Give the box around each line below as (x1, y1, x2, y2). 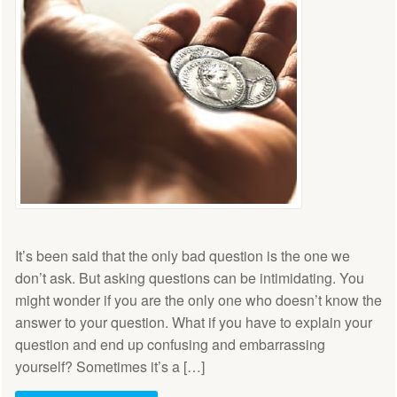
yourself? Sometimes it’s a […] (15, 356, 205, 378)
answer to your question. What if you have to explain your (15, 312, 372, 333)
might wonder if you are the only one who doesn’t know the (15, 290, 382, 311)
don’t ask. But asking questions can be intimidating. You (15, 268, 364, 289)
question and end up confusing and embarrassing (15, 334, 325, 355)
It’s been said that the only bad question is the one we (15, 245, 350, 267)
